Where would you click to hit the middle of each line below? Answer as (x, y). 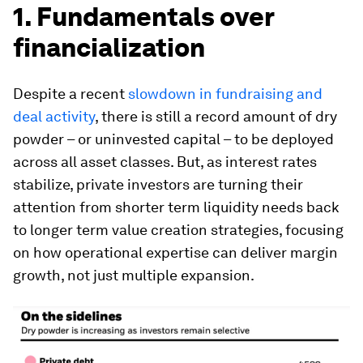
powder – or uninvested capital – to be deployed (173, 139)
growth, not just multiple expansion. (134, 275)
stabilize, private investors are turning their (158, 184)
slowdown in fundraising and (225, 94)
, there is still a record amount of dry (216, 116)
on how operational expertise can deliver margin (175, 252)
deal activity (54, 116)
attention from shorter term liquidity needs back (176, 207)
